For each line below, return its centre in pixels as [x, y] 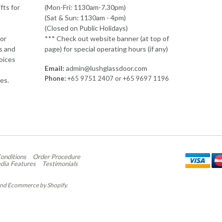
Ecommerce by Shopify [37, 185]
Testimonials [60, 164]
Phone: [55, 79]
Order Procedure [56, 157]
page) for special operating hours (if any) [106, 49]
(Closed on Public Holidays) [86, 28]
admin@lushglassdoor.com [106, 68]
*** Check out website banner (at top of [107, 39]
